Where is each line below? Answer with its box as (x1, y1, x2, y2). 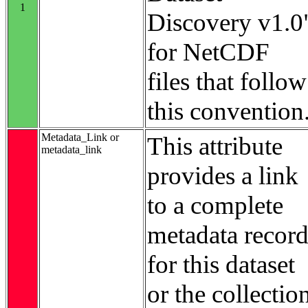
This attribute (147, 131, 283, 160)
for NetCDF (147, 37, 269, 66)
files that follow (147, 67, 307, 96)
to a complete (147, 190, 283, 219)
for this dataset (147, 250, 295, 278)
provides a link (147, 161, 298, 190)
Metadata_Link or (41, 131, 119, 143)
